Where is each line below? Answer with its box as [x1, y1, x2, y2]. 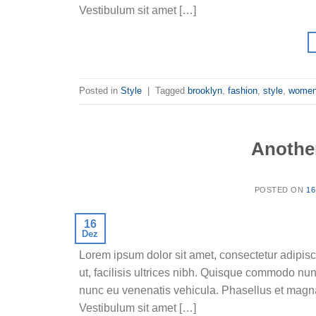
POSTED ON [254, 186, 307, 195]
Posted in [79, 85, 121, 96]
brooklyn [188, 85, 222, 96]
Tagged [155, 85, 188, 96]
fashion [228, 85, 257, 96]
